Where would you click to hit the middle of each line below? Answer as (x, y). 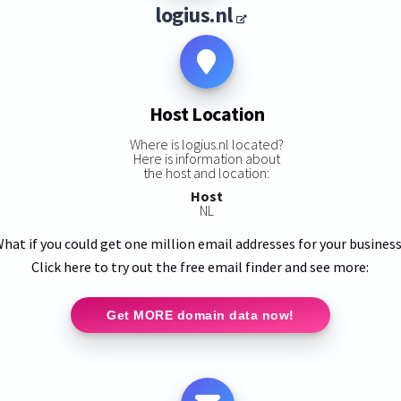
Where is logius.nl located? (206, 144)
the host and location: (207, 172)
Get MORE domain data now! (200, 315)
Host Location (207, 114)
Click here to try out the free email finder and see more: (200, 266)
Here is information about (206, 158)
